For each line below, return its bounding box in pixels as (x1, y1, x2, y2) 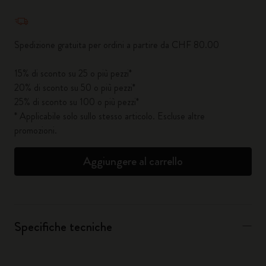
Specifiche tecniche (14, 217, 112, 236)
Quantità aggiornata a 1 (14, 4, 106, 19)
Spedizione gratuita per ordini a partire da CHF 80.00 (14, 38, 219, 52)
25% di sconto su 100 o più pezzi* (14, 95, 139, 109)
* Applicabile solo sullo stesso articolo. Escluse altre (14, 109, 205, 123)
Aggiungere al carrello (83, 153, 183, 170)
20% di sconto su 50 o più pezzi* (14, 81, 135, 94)
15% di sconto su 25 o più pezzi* (14, 66, 132, 80)
